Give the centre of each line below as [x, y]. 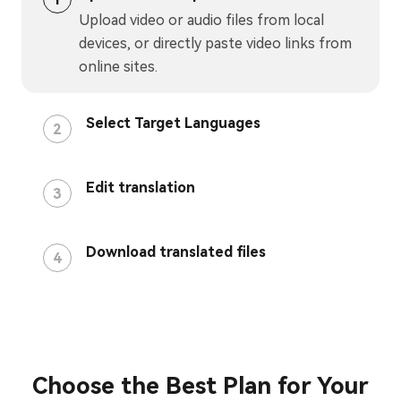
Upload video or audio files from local [201, 21]
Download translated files [176, 252]
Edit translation [141, 188]
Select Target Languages [173, 124]
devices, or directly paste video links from [215, 44]
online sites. [118, 67]
